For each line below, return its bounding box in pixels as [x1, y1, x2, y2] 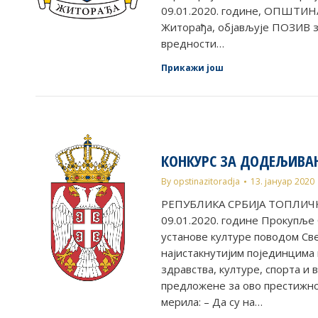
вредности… [161, 36, 225, 50]
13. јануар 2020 [251, 175, 315, 187]
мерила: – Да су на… [161, 295, 263, 309]
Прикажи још [161, 62, 224, 74]
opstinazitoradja [173, 175, 241, 187]
